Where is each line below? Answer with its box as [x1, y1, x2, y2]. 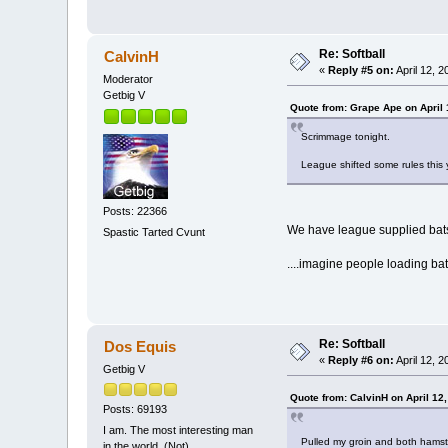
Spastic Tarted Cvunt [103, 226, 206, 239]
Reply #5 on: [328, 63, 395, 76]
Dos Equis [103, 337, 176, 355]
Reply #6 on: [328, 353, 395, 366]
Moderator [103, 72, 154, 85]
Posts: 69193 [103, 403, 168, 416]
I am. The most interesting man [103, 424, 254, 437]
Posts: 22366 [103, 205, 168, 218]
